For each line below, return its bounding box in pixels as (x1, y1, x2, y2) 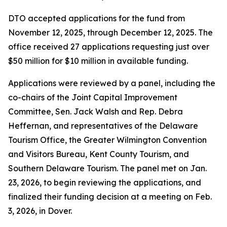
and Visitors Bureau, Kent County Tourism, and (8, 149, 189, 160)
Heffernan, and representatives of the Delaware (8, 121, 198, 131)
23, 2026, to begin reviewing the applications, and (8, 177, 201, 188)
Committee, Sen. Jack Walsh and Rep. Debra (8, 106, 183, 117)
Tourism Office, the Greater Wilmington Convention (8, 135, 207, 145)
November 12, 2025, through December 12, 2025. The (8, 27, 213, 38)
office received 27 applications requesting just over (8, 42, 209, 52)
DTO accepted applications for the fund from (8, 13, 185, 24)
